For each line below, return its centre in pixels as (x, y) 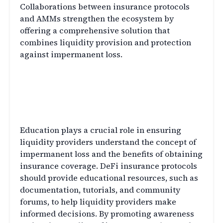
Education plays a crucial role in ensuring (101, 130)
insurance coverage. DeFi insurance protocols (109, 166)
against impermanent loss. (71, 55)
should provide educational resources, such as (109, 178)
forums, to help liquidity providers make (98, 202)
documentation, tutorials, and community (100, 190)
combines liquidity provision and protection (106, 43)
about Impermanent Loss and (106, 92)
